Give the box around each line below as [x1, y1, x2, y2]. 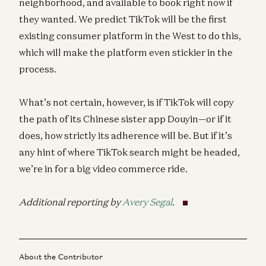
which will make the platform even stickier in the [19, 46, 233, 58]
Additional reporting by [19, 195, 122, 208]
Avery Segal [122, 195, 172, 208]
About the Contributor [19, 251, 103, 262]
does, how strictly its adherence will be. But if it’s [19, 129, 232, 141]
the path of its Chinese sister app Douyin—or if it [19, 112, 232, 125]
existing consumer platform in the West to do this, [19, 29, 241, 42]
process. [19, 62, 56, 75]
